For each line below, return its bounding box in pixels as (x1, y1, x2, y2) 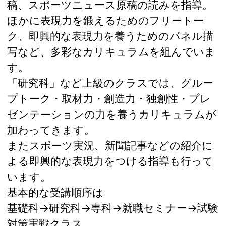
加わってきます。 (7, 123, 95, 136)
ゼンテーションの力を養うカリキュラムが (7, 107, 216, 121)
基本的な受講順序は (7, 185, 103, 199)
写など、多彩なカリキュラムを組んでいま (7, 44, 215, 58)
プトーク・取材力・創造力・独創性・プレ (7, 91, 211, 105)
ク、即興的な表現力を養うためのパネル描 (7, 29, 213, 42)
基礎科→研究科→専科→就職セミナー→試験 (7, 201, 218, 214)
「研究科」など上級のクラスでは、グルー (7, 76, 213, 89)
